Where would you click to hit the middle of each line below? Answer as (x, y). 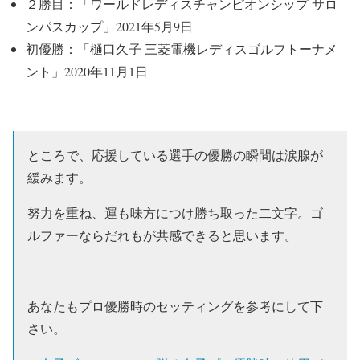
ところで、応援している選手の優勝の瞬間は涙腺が (175, 155)
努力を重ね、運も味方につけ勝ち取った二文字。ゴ (175, 213)
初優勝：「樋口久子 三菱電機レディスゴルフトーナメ (182, 49)
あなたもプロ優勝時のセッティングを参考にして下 (175, 306)
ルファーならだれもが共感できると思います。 (162, 235)
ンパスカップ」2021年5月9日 (109, 26)
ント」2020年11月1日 (87, 71)
